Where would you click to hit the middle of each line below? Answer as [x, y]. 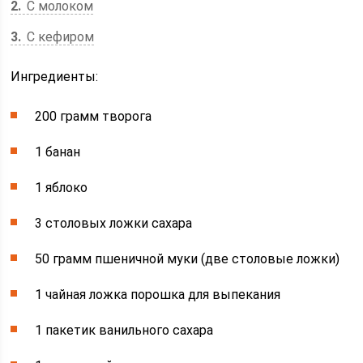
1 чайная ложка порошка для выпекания [158, 294]
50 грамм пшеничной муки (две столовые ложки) [188, 258]
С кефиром [59, 36]
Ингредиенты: [55, 76]
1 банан [58, 152]
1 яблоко [62, 187]
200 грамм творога [94, 116]
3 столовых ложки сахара [114, 223]
